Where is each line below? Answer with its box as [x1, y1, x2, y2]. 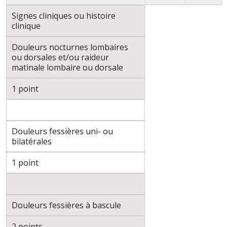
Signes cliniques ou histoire [12, 10, 116, 21]
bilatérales [12, 135, 52, 147]
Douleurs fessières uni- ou [12, 125, 113, 137]
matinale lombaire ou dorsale [12, 61, 123, 73]
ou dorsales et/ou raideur [12, 51, 109, 63]
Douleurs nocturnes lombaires [12, 41, 128, 53]
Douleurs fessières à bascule [12, 199, 121, 211]
